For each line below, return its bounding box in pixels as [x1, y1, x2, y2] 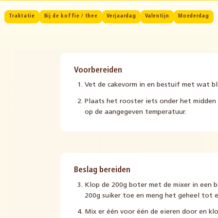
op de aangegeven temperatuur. [85, 108, 187, 116]
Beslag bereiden [73, 166, 130, 175]
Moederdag [178, 14, 209, 19]
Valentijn [145, 14, 169, 19]
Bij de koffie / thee [44, 14, 98, 19]
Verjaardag [107, 14, 136, 19]
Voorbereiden [73, 66, 122, 75]
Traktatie [9, 14, 35, 19]
